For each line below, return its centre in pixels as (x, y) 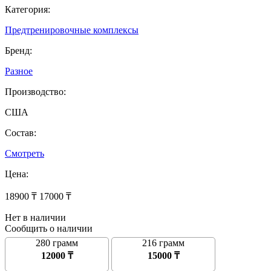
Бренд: (18, 51)
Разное (19, 71)
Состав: (21, 133)
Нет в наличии (35, 218)
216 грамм (163, 243)
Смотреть (24, 154)
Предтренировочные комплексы (72, 30)
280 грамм (57, 243)
